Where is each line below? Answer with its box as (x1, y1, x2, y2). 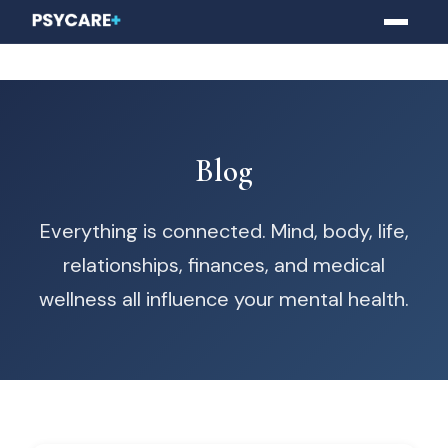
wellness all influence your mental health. (39, 286, 409, 312)
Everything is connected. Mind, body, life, (39, 218, 409, 244)
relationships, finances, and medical (63, 252, 385, 278)
